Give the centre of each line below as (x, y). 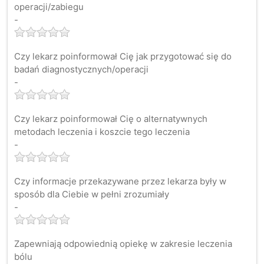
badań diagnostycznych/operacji (81, 70)
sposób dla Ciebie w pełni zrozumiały (91, 194)
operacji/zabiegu (49, 7)
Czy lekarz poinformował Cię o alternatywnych (110, 119)
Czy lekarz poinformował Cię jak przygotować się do (123, 57)
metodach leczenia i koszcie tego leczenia (102, 132)
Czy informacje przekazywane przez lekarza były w (120, 181)
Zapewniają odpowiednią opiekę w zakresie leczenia (123, 244)
